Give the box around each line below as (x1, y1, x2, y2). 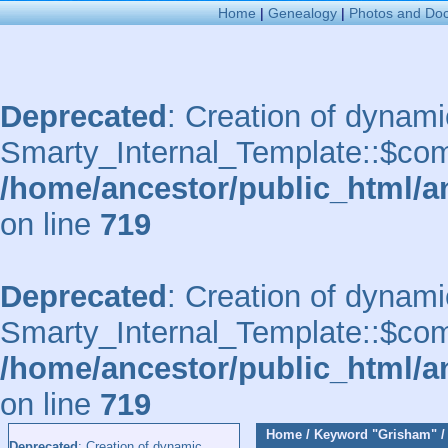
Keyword (314, 427, 368, 442)
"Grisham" (372, 427, 437, 442)
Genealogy (267, 5, 337, 21)
